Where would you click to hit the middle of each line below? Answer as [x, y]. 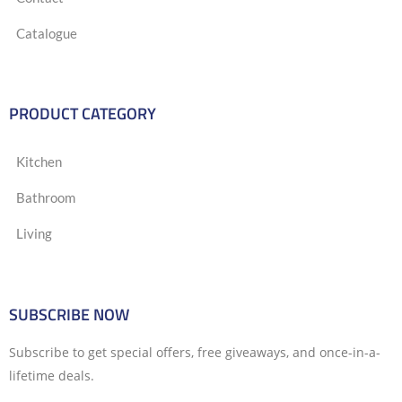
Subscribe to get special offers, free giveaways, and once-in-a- [195, 353]
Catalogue [47, 34]
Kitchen [39, 162]
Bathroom [46, 198]
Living [34, 234]
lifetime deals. [52, 376]
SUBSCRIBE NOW [69, 315]
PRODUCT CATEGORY [83, 114]
